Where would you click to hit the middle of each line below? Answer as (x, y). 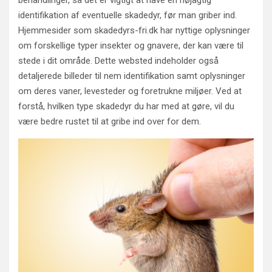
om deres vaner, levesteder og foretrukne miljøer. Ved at (130, 91)
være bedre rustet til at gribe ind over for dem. (111, 121)
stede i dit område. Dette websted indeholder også (118, 61)
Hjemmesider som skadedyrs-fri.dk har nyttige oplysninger (134, 30)
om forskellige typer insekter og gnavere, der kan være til (131, 46)
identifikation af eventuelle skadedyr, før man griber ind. (127, 15)
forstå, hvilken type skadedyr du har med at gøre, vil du (126, 106)
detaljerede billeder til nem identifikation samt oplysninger (132, 76)
